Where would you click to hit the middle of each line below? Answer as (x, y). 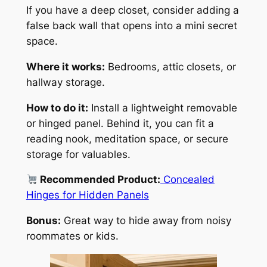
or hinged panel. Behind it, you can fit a (120, 123)
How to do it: (57, 108)
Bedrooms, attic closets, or (170, 66)
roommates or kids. (72, 236)
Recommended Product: (99, 180)
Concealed (187, 180)
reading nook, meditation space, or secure (127, 139)
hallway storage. (65, 82)
